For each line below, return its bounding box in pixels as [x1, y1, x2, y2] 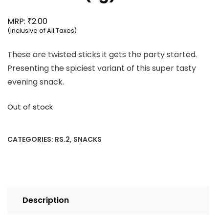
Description [22, 194, 69, 206]
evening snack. [7, 76, 64, 88]
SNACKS [73, 134, 102, 144]
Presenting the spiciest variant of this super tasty [7, 63, 196, 74]
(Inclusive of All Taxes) [7, 26, 77, 35]
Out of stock [7, 102, 53, 112]
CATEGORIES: [7, 134, 55, 144]
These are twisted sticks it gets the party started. [7, 49, 197, 61]
